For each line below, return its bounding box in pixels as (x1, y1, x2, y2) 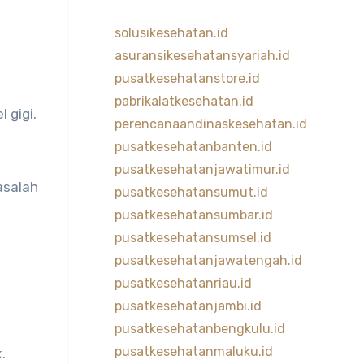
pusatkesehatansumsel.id (114, 230, 271, 245)
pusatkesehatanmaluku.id (114, 344, 273, 359)
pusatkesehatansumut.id (114, 184, 268, 200)
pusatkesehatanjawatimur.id (114, 162, 290, 177)
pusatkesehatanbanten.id (114, 139, 272, 154)
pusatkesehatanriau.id (114, 275, 252, 291)
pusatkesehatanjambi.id (114, 298, 262, 314)
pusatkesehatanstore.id (114, 71, 260, 86)
